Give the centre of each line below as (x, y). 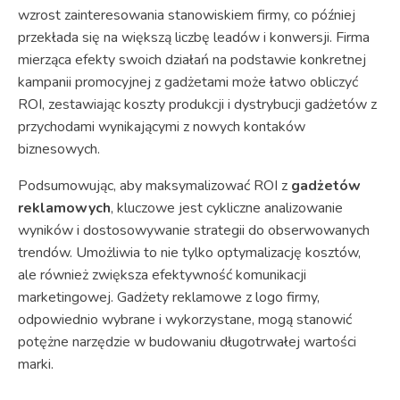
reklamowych (64, 208)
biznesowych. (59, 149)
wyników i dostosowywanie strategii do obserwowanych (194, 230)
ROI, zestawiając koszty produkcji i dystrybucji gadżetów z (197, 104)
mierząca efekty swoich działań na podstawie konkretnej (192, 59)
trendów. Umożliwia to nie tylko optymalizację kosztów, (189, 252)
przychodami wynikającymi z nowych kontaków (162, 126)
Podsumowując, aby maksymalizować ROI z (154, 185)
